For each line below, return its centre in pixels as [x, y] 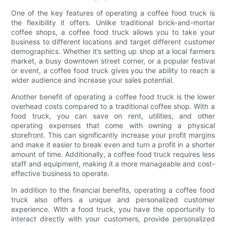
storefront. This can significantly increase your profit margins [113, 135]
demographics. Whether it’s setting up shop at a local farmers [113, 51]
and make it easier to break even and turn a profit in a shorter [113, 144]
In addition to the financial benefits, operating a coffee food [113, 190]
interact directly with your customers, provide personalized [113, 218]
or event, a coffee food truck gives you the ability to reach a [113, 70]
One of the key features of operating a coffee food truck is [113, 13]
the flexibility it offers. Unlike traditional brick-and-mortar [113, 22]
